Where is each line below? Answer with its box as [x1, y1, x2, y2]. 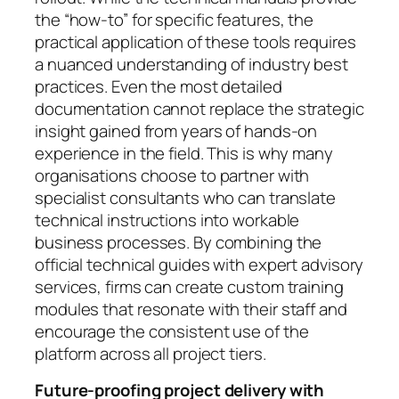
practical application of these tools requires [35, 29, 356, 53]
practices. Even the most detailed [35, 74, 282, 98]
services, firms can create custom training [35, 274, 344, 298]
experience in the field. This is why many [35, 141, 333, 165]
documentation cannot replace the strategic [35, 96, 364, 120]
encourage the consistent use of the [35, 319, 309, 343]
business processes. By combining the [35, 230, 322, 254]
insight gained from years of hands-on [35, 118, 318, 142]
